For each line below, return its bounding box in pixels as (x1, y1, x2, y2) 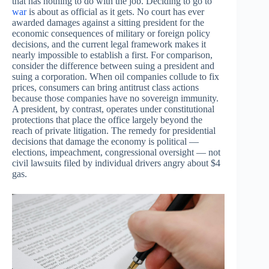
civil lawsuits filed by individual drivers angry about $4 (12, 158, 220, 169)
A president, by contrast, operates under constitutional (12, 104, 214, 115)
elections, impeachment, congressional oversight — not (12, 147, 220, 158)
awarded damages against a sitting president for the (12, 17, 204, 28)
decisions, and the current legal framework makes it (12, 39, 206, 50)
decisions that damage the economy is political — (12, 136, 199, 147)
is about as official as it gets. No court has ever (26, 7, 204, 17)
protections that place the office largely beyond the (12, 115, 202, 125)
